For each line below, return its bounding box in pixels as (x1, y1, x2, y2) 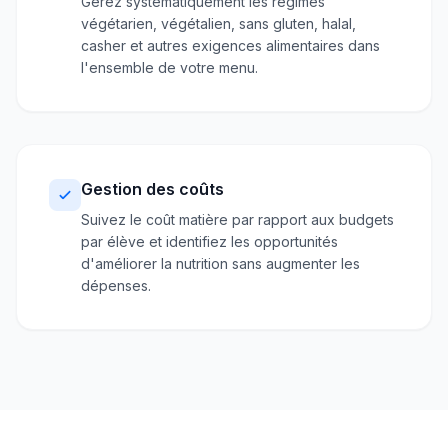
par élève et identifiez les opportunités (81, 233, 338, 250)
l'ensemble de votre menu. (81, 59, 258, 76)
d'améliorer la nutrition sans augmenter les (81, 255, 360, 272)
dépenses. (81, 277, 151, 294)
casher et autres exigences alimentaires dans (81, 37, 380, 54)
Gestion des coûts (81, 179, 224, 199)
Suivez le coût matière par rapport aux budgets (81, 211, 394, 228)
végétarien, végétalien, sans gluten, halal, (81, 15, 356, 32)
